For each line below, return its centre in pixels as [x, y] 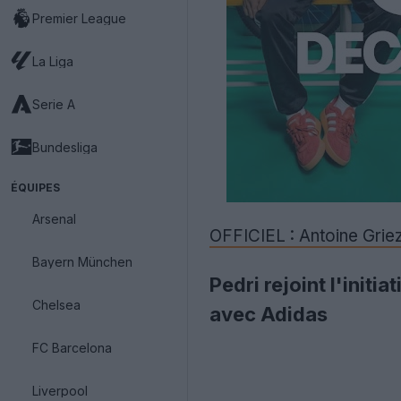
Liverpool [60, 390]
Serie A [54, 104]
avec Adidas [269, 314]
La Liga [53, 61]
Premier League [79, 18]
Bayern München [82, 261]
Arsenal [54, 218]
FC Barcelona [72, 347]
